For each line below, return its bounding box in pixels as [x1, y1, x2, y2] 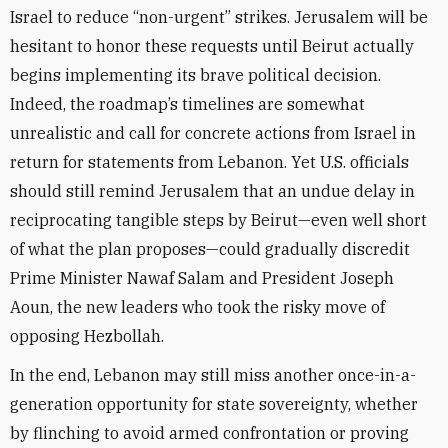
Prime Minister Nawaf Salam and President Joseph [10, 268, 394, 288]
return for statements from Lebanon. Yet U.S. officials [10, 152, 409, 172]
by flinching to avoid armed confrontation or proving [10, 423, 409, 443]
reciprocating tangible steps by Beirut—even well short [10, 210, 427, 230]
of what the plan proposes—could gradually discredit [10, 239, 410, 259]
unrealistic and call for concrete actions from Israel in [10, 123, 416, 143]
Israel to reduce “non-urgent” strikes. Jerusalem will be [10, 7, 428, 27]
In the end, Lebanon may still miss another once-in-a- [10, 365, 416, 385]
